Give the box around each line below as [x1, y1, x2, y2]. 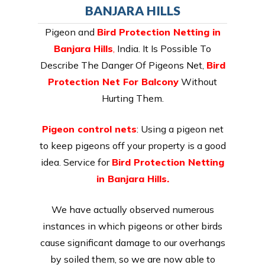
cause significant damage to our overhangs [40, 236, 225, 248]
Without [179, 75, 217, 88]
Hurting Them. [101, 92, 164, 104]
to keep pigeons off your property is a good [39, 139, 226, 151]
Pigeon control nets [41, 122, 137, 135]
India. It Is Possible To [115, 42, 211, 54]
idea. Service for [41, 156, 112, 168]
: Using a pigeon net [136, 122, 224, 135]
